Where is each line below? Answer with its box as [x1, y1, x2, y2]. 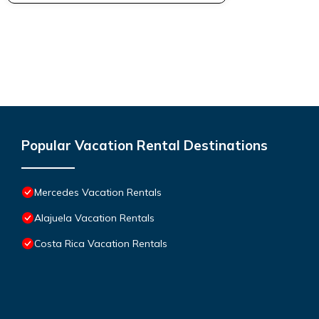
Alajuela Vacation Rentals [34, 211, 155, 224]
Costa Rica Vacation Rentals [34, 236, 167, 250]
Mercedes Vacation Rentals [34, 185, 162, 199]
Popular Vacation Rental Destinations [21, 136, 268, 154]
